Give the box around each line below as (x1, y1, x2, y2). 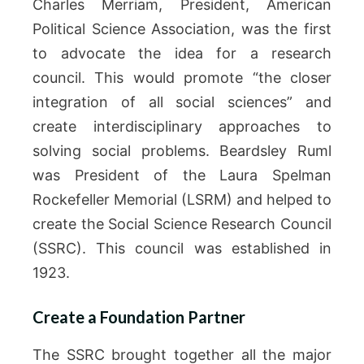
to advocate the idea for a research (32, 45, 331, 62)
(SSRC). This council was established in (32, 240, 331, 257)
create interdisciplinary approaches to (32, 118, 331, 135)
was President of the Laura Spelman (32, 167, 331, 184)
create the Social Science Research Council (32, 215, 331, 232)
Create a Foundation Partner (32, 307, 245, 327)
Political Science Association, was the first (32, 20, 331, 37)
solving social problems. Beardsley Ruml (32, 142, 331, 159)
